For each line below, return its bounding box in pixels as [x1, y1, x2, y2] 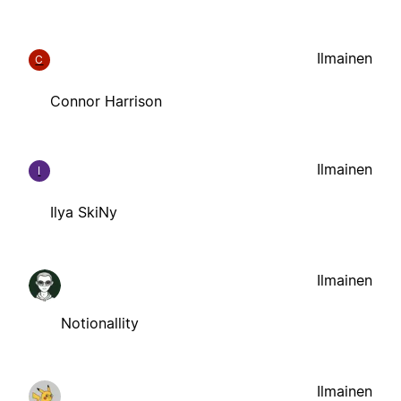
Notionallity [61, 313, 139, 332]
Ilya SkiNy [50, 202, 117, 221]
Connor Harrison [50, 91, 162, 110]
